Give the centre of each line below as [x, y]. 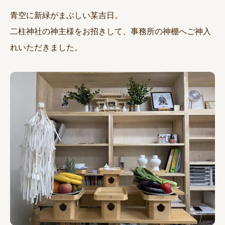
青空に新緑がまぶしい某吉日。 [66, 15]
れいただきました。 [46, 47]
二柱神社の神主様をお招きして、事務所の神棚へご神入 [110, 31]
